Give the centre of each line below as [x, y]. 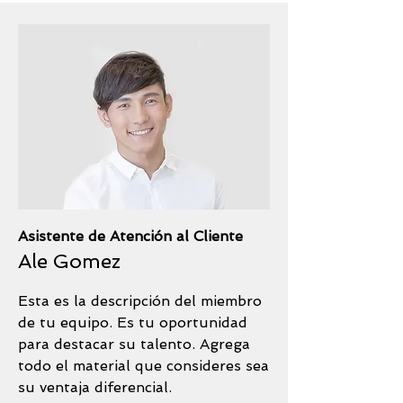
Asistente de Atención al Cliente [130, 236]
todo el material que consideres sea [143, 366]
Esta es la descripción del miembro [140, 301]
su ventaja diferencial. [95, 387]
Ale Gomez [69, 261]
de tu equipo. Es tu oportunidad [133, 322]
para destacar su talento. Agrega [134, 344]
